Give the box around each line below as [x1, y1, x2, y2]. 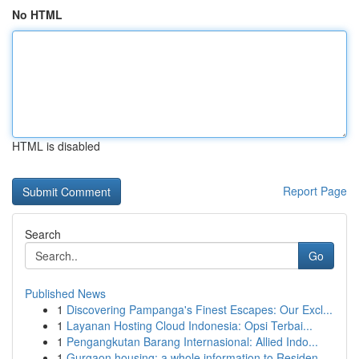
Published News [25, 285, 106, 301]
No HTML [12, 6, 63, 22]
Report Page [283, 183, 347, 199]
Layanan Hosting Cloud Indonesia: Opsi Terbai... [67, 317, 313, 333]
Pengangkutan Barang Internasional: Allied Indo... [67, 333, 318, 349]
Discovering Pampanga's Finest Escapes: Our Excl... [67, 301, 333, 317]
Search [25, 226, 61, 242]
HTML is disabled [12, 138, 100, 154]
